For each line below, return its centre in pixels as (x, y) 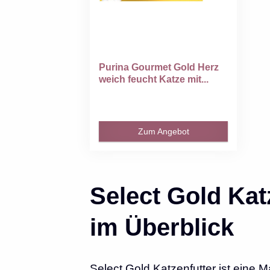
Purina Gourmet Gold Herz (159, 67)
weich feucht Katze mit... (154, 80)
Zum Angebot (163, 132)
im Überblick (162, 227)
